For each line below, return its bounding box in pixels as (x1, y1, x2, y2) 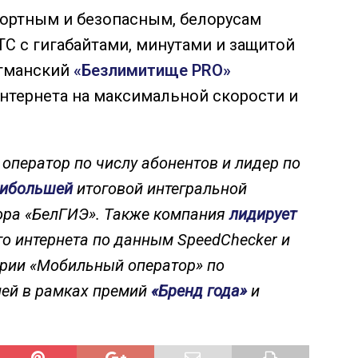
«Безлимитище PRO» (74, 60, 231, 80)
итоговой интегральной (73, 178, 247, 198)
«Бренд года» (151, 280, 247, 300)
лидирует (229, 204, 296, 224)
